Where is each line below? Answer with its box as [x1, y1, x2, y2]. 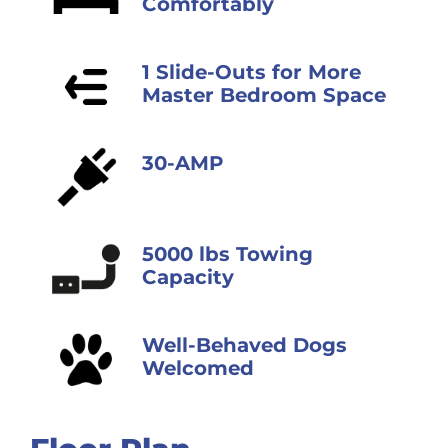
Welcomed [142, 356, 254, 380]
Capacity [142, 265, 234, 289]
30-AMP [142, 151, 223, 175]
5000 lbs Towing [142, 242, 313, 266]
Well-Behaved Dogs [142, 333, 347, 357]
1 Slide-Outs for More [142, 60, 361, 84]
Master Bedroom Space [142, 83, 386, 107]
